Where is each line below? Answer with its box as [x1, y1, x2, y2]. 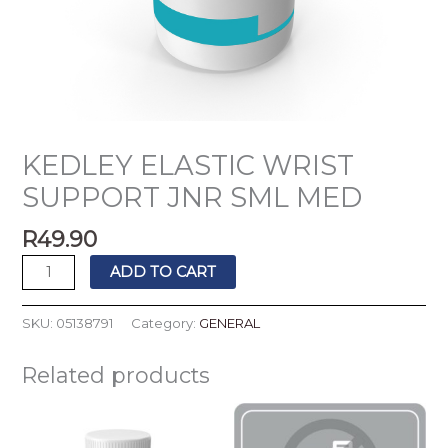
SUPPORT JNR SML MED [22, 181, 363, 215]
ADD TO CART [110, 263, 216, 282]
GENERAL [199, 315, 261, 332]
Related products [22, 362, 211, 389]
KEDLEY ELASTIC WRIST [22, 149, 355, 183]
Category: [131, 315, 200, 332]
